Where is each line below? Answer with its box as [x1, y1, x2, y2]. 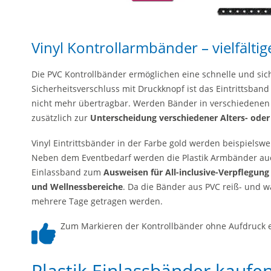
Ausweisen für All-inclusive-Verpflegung [103, 166, 269, 178]
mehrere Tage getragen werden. [31, 195, 163, 207]
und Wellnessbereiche [31, 180, 123, 192]
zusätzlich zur [31, 112, 90, 123]
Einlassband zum [31, 166, 103, 178]
